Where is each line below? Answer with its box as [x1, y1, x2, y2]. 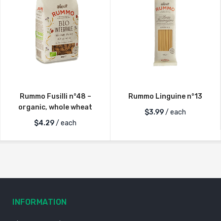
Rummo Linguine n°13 [128, 92, 202, 101]
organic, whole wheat [18, 103, 92, 111]
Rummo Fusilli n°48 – [19, 92, 91, 101]
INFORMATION [12, 197, 67, 207]
